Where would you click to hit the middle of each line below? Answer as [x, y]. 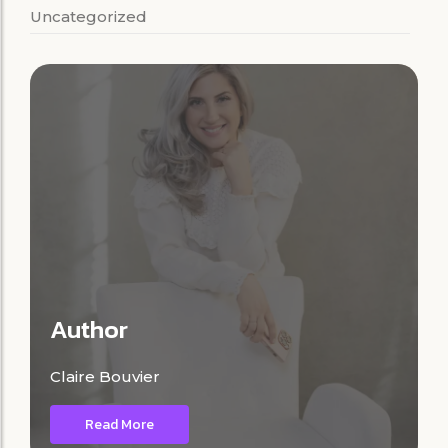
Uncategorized [88, 17]
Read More [119, 425]
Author [89, 329]
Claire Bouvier [105, 376]
